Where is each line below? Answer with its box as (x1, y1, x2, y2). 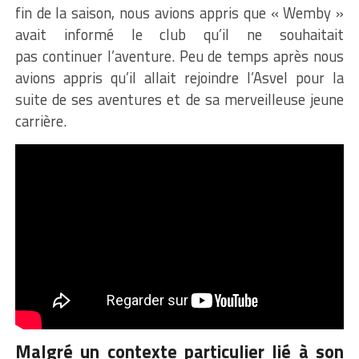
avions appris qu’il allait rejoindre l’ (14, 66, 254, 89)
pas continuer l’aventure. (14, 44, 175, 67)
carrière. (14, 109, 67, 132)
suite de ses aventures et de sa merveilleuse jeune (14, 87, 345, 111)
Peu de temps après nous (174, 44, 345, 67)
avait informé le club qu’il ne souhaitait (14, 22, 345, 46)
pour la (288, 66, 345, 89)
